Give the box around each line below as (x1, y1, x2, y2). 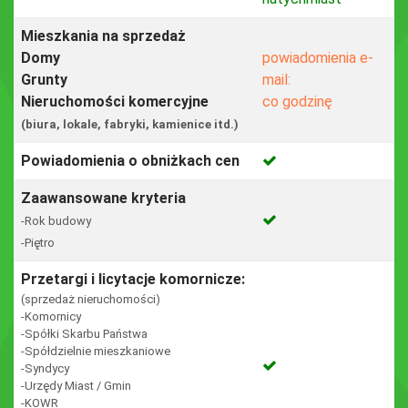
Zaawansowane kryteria (21, 189, 186, 207)
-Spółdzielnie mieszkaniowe (21, 344, 170, 358)
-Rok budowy (21, 214, 91, 228)
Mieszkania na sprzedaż (21, 27, 186, 45)
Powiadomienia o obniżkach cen (21, 152, 240, 169)
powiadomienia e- (262, 49, 373, 66)
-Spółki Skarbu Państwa (21, 327, 148, 341)
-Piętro (21, 236, 55, 250)
